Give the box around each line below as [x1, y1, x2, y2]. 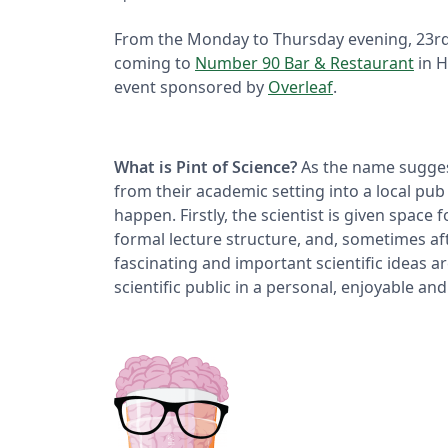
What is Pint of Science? [114, 155, 297, 178]
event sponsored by [114, 75, 268, 98]
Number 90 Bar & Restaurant [195, 51, 414, 74]
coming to [114, 51, 195, 74]
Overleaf [268, 75, 333, 98]
